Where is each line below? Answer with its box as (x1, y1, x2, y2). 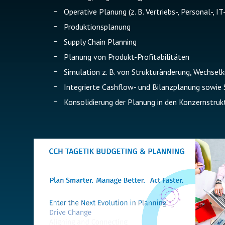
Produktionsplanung (64, 22, 131, 32)
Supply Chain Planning (64, 37, 137, 47)
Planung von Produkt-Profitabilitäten (64, 52, 189, 62)
